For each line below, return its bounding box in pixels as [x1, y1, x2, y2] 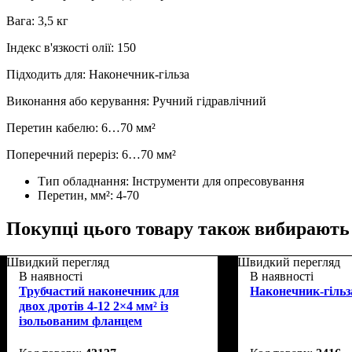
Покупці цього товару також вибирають [6, 218, 350, 239]
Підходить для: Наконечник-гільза [6, 67, 189, 81]
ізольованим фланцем [19, 313, 142, 328]
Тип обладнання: [38, 174, 132, 188]
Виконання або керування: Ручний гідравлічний [6, 93, 266, 108]
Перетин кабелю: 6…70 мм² [6, 120, 156, 134]
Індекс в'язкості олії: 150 [6, 40, 136, 54]
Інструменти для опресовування [132, 174, 304, 188]
